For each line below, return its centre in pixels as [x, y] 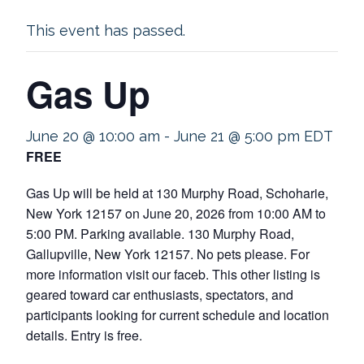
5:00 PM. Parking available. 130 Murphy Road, [160, 234]
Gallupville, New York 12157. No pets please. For [168, 254]
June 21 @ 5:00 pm [237, 136]
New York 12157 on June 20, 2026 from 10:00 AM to [176, 213]
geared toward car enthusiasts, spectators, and [160, 295]
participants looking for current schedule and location [178, 315]
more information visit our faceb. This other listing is [173, 274]
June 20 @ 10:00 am [93, 136]
